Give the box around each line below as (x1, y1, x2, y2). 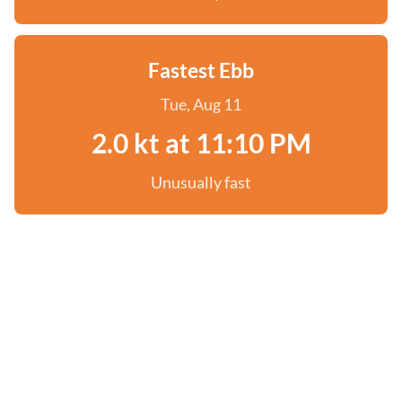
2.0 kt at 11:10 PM (91, 127, 311, 159)
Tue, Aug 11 (161, 94, 241, 114)
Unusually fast (151, 172, 251, 192)
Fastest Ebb (148, 57, 254, 83)
